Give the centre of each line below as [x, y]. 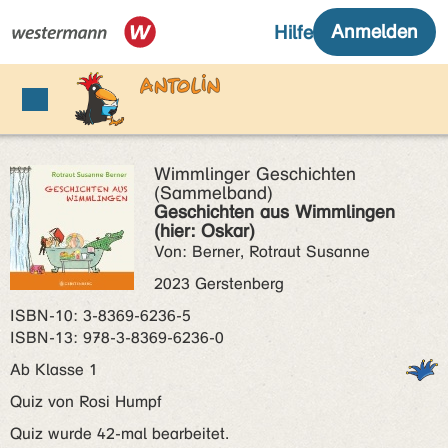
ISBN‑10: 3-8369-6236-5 [100, 315]
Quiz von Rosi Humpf [86, 401]
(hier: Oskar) [204, 231]
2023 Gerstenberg [219, 283]
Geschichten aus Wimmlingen [274, 212]
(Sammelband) [213, 193]
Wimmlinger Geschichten [255, 174]
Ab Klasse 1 [59, 369]
